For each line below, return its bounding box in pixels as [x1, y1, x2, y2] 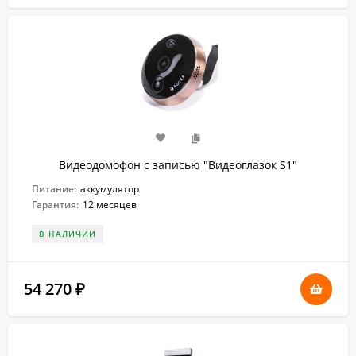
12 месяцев [83, 198, 137, 211]
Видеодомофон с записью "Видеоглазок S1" [59, 157, 297, 172]
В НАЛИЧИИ [39, 228, 96, 239]
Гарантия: [32, 198, 79, 211]
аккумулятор [80, 182, 139, 195]
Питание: [32, 182, 76, 195]
